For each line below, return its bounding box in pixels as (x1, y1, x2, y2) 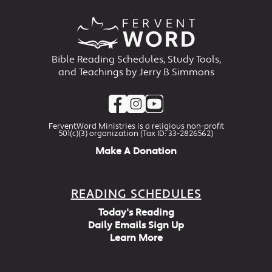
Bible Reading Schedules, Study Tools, (51, 53, 221, 67)
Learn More (109, 231, 163, 245)
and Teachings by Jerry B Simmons (58, 66, 214, 80)
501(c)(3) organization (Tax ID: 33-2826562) (59, 129, 213, 139)
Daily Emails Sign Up (88, 219, 184, 232)
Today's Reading (98, 206, 174, 219)
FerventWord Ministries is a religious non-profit (48, 121, 224, 132)
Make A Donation (95, 144, 177, 158)
